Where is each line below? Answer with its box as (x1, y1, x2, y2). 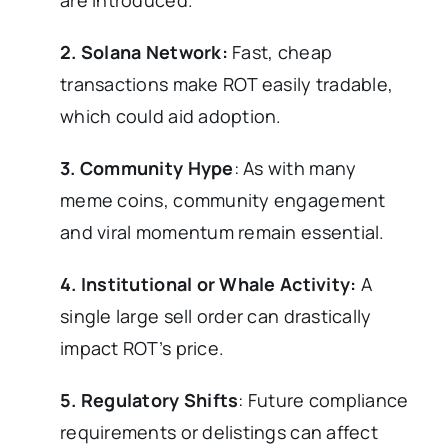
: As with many (233, 156, 357, 181)
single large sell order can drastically (60, 304, 372, 329)
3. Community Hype (60, 156, 234, 181)
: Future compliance (238, 388, 409, 413)
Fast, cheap (227, 40, 333, 65)
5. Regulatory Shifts (60, 388, 239, 413)
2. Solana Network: (60, 40, 228, 65)
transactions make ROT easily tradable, (60, 72, 394, 97)
